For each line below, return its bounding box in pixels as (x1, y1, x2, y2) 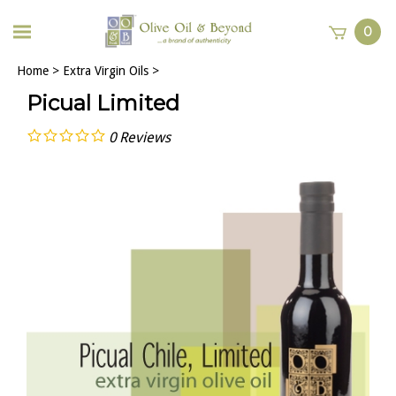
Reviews (119, 128, 171, 146)
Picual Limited (27, 90, 179, 116)
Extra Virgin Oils (63, 64, 148, 78)
